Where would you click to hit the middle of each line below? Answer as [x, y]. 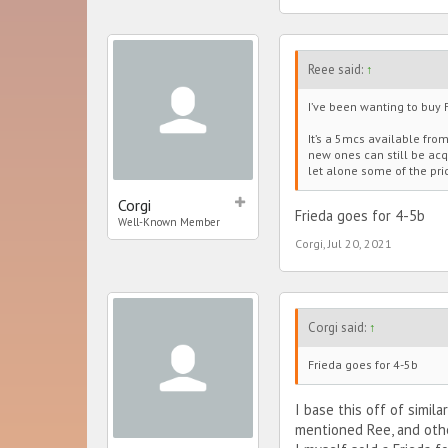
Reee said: [337, 70]
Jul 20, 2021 [360, 243]
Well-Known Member [169, 222]
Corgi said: [338, 327]
